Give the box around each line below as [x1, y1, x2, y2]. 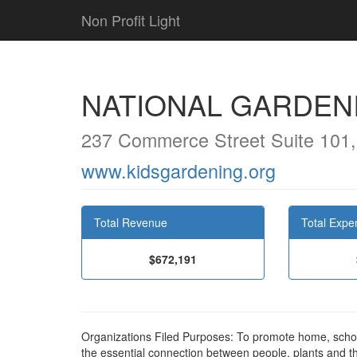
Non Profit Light [81, 10, 180, 30]
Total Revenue [94, 214, 167, 230]
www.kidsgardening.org [81, 157, 276, 184]
